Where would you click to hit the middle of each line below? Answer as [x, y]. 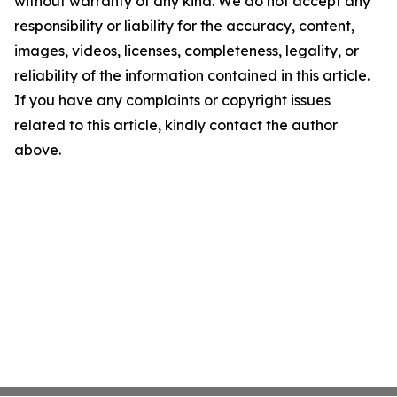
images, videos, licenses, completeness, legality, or [187, 51]
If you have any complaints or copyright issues [172, 100]
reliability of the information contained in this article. [192, 75]
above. [38, 150]
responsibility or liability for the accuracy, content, [184, 26]
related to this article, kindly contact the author [176, 125]
